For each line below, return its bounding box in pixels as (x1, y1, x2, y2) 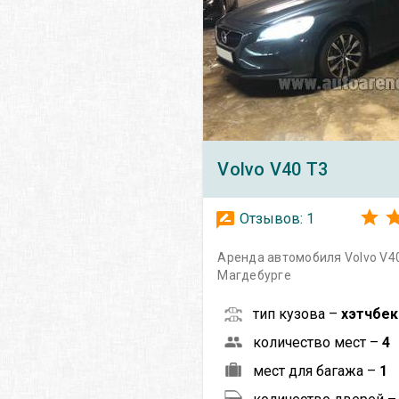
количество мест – (253, 333, 383, 351)
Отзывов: (236, 209, 307, 227)
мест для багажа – (253, 362, 380, 379)
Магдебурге (217, 267, 291, 282)
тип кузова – (253, 305, 342, 322)
